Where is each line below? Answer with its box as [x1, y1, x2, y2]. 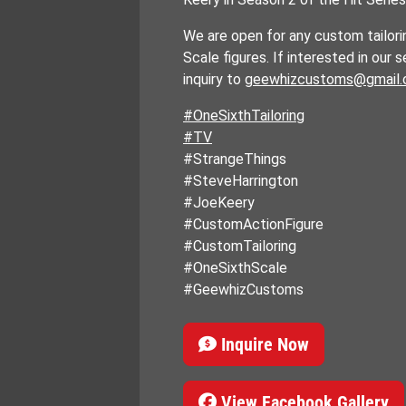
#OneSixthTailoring [183, 107, 304, 124]
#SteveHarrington [183, 172, 298, 189]
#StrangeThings [183, 150, 286, 168]
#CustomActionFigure [183, 216, 324, 233]
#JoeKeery [183, 194, 255, 211]
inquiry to [183, 71, 245, 88]
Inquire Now [217, 333, 309, 355]
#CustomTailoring [183, 237, 296, 255]
